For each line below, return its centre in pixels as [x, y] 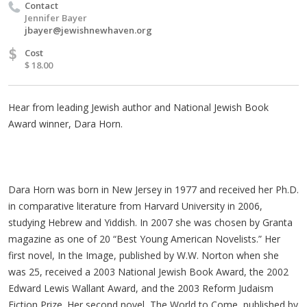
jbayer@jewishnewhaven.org [88, 30]
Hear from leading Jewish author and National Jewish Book [138, 107]
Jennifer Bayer [56, 17]
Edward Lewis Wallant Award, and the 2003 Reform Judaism [141, 288]
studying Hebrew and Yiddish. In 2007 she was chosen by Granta [150, 222]
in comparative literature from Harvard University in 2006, [135, 206]
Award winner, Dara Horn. [65, 123]
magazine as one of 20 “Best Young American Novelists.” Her [144, 238]
